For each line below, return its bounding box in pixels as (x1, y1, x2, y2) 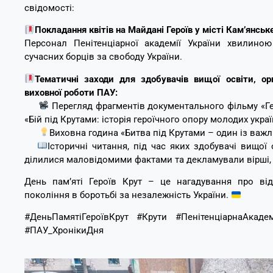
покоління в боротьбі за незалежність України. (24, 190, 231, 201)
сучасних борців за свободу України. (24, 51, 182, 63)
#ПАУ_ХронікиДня (24, 225, 104, 236)
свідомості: (24, 2, 74, 13)
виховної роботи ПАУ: (24, 87, 118, 98)
